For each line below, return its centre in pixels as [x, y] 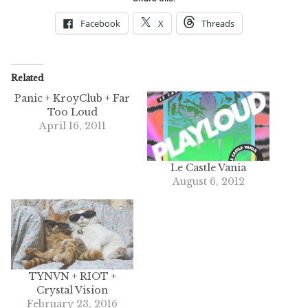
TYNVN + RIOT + [72, 276]
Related [27, 78]
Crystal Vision [72, 290]
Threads [218, 23]
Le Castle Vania [208, 168]
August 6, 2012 [208, 182]
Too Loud [72, 112]
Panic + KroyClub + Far [72, 98]
